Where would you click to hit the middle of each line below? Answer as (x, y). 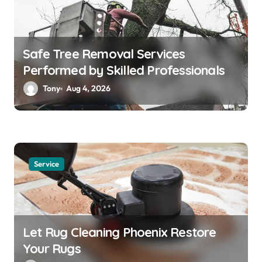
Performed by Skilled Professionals (124, 70)
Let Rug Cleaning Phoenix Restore (120, 232)
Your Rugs (52, 249)
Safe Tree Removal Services (104, 54)
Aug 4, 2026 (89, 89)
